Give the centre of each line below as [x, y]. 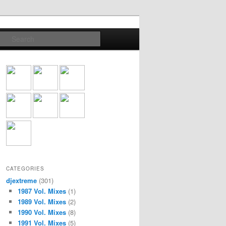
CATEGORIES [25, 168]
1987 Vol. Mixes [42, 191]
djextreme [21, 180]
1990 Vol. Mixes [42, 212]
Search [113, 37]
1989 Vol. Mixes [42, 201]
